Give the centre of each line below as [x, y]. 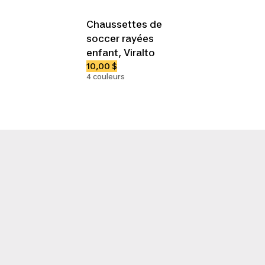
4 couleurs [106, 76]
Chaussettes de [125, 24]
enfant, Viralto [121, 52]
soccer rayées [120, 38]
